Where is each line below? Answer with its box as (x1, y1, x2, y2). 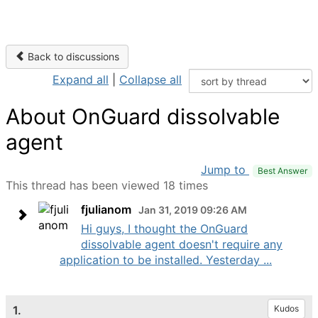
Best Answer (258, 165, 307, 176)
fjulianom (81, 202, 131, 216)
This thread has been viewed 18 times (6, 178, 208, 192)
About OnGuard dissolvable (6, 104, 280, 129)
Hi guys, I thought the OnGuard (81, 221, 248, 236)
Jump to (201, 163, 249, 177)
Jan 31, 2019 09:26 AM (138, 204, 247, 216)
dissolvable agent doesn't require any (81, 237, 283, 251)
